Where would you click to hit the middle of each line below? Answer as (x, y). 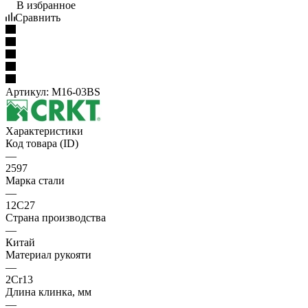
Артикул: (27, 91)
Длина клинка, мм (48, 291)
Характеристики (44, 131)
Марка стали (35, 180)
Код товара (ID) (42, 143)
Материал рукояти (48, 254)
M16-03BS (76, 91)
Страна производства (56, 217)
